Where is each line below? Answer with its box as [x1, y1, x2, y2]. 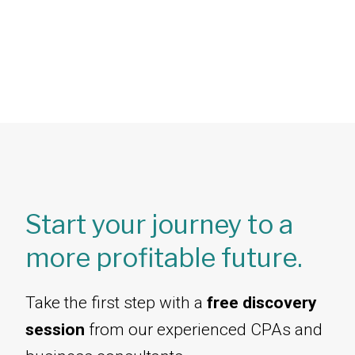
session [25, 320, 85, 340]
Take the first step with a [25, 293, 207, 313]
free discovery [207, 293, 317, 313]
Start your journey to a [25, 208, 293, 241]
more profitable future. [25, 242, 303, 274]
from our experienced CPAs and [85, 320, 323, 340]
